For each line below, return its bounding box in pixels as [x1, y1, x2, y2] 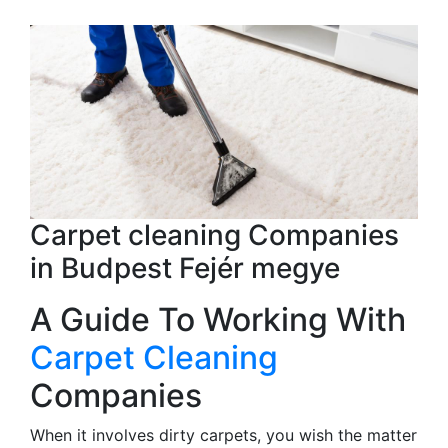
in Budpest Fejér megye [30, 250, 340, 285]
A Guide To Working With [30, 299, 406, 339]
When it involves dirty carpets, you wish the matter [30, 424, 417, 445]
